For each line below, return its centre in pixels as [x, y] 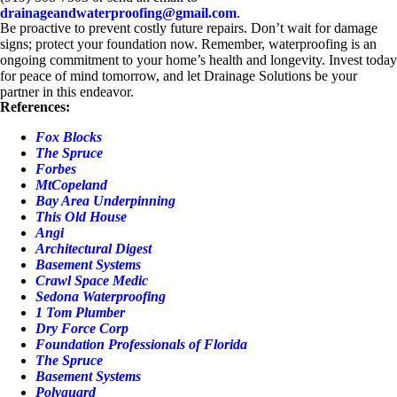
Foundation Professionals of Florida [141, 345]
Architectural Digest [93, 249]
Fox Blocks [69, 137]
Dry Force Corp [82, 329]
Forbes [56, 169]
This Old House [81, 217]
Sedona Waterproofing [101, 297]
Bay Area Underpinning [105, 201]
